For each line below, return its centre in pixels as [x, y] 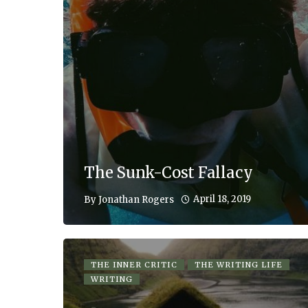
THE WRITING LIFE [239, 265]
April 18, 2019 [222, 199]
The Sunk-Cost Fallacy [168, 173]
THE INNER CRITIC [134, 265]
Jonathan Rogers [136, 199]
